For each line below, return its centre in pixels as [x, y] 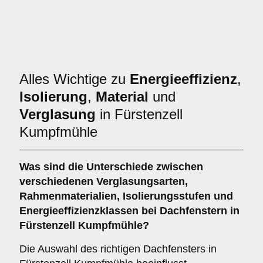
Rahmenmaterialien [68, 196]
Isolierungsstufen [167, 196]
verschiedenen [58, 181]
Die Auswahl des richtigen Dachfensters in [118, 249]
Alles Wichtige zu [75, 79]
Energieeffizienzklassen [79, 211]
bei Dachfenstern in [189, 211]
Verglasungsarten [141, 181]
